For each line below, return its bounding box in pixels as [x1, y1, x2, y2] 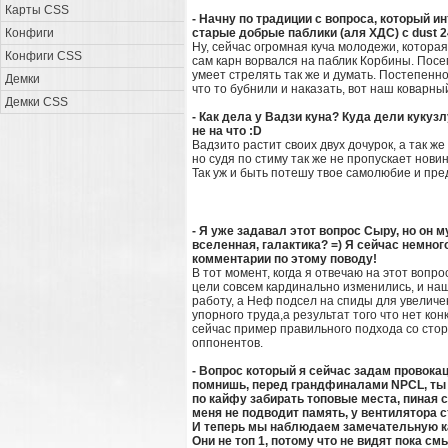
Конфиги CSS [5, 49, 82, 63]
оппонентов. [192, 336, 263, 350]
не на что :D [192, 124, 262, 138]
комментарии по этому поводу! [192, 252, 377, 266]
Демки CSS [5, 95, 68, 109]
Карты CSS [5, 3, 69, 17]
